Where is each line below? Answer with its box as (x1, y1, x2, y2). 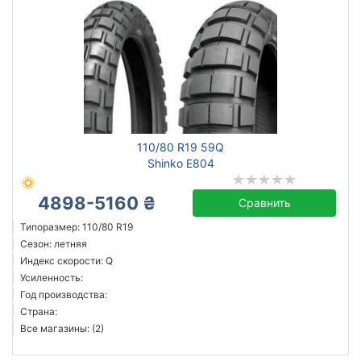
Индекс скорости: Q (20, 255, 113, 267)
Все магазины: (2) (20, 322, 104, 334)
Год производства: (20, 288, 107, 301)
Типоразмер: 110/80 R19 (20, 221, 133, 233)
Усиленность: (20, 272, 83, 284)
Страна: (20, 305, 57, 317)
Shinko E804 (147, 156, 214, 170)
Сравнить (238, 196, 291, 210)
